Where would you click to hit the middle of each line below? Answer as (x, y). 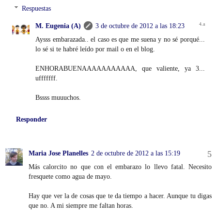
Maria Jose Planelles (58, 153)
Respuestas (37, 8)
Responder (31, 119)
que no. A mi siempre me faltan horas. (81, 206)
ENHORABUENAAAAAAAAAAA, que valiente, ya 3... (120, 69)
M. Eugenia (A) (58, 26)
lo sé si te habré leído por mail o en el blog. (95, 49)
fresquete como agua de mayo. (70, 177)
